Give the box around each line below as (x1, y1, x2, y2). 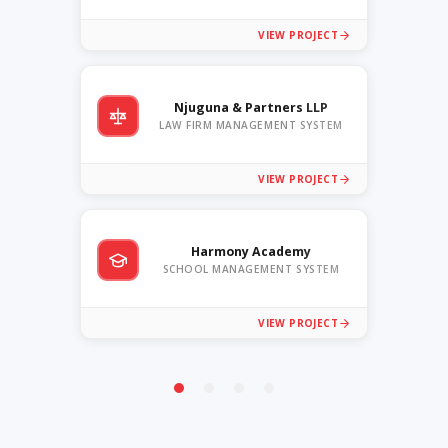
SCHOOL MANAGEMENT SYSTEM (162, 261, 340, 276)
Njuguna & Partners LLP (174, 98, 328, 116)
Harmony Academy (191, 242, 311, 260)
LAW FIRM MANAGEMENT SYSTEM (159, 117, 343, 132)
